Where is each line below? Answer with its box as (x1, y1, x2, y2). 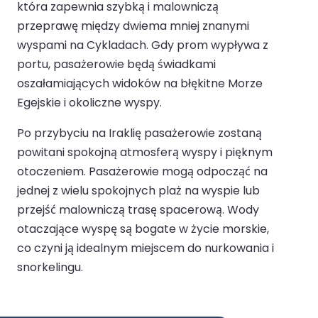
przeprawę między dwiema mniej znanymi (17, 18, 249, 35)
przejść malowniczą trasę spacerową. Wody (17, 202, 259, 219)
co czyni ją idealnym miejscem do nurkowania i (17, 240, 274, 257)
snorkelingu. (17, 259, 83, 276)
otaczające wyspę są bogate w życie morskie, (17, 221, 269, 238)
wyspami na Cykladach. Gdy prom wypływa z (17, 37, 268, 54)
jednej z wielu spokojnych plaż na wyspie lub (17, 182, 260, 199)
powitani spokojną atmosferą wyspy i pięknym (17, 144, 273, 161)
